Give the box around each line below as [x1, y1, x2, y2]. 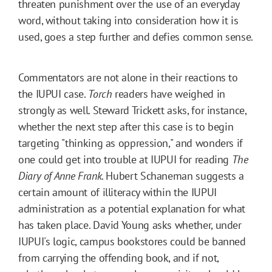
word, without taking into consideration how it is [18, 13, 239, 27]
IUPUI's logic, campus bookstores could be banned [18, 234, 246, 248]
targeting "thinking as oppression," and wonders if [18, 135, 243, 150]
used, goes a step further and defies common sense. [18, 29, 254, 44]
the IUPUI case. [18, 86, 89, 101]
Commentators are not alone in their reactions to [18, 70, 238, 84]
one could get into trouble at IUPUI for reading [18, 152, 232, 166]
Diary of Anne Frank [18, 168, 102, 183]
